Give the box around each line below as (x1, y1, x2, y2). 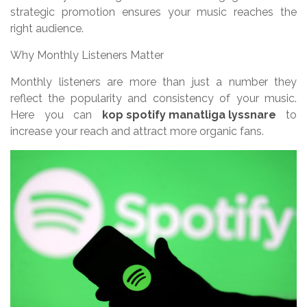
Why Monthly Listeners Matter (10, 49, 164, 62)
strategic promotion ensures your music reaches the (10, 5, 297, 19)
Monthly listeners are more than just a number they (10, 75, 297, 89)
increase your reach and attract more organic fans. (10, 125, 264, 138)
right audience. (10, 22, 84, 36)
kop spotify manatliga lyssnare (101, 108, 276, 122)
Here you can (10, 108, 102, 122)
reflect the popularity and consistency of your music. (10, 92, 297, 106)
